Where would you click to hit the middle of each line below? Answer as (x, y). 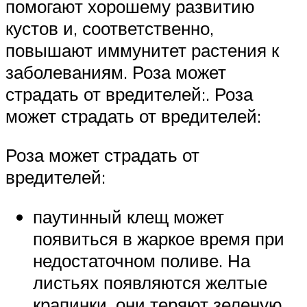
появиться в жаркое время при (159, 238)
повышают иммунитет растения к (142, 50)
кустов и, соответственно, (110, 28)
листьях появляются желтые (150, 282)
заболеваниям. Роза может (116, 72)
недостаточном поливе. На (142, 260)
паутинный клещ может (128, 216)
